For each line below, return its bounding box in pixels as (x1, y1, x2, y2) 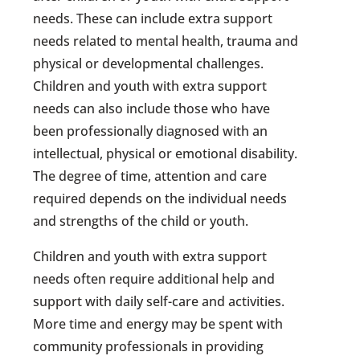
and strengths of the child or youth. (33, 212, 249, 231)
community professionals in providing (33, 337, 264, 356)
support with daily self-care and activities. (33, 292, 285, 311)
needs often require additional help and (33, 270, 276, 288)
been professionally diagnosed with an (33, 122, 268, 141)
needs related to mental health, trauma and (33, 32, 299, 51)
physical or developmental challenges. (33, 55, 264, 73)
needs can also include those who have (33, 100, 271, 118)
